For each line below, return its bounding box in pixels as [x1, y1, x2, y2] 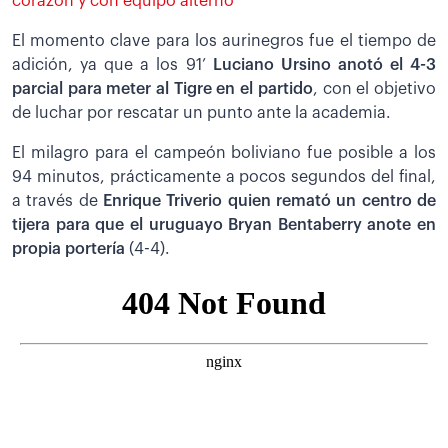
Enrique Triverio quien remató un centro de [103, 192, 436, 209]
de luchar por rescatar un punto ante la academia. [12, 104, 391, 121]
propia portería [12, 240, 125, 257]
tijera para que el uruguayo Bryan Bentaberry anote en [12, 216, 436, 233]
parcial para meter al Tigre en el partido [12, 80, 313, 97]
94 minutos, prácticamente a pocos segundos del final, [12, 168, 436, 185]
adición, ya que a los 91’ [12, 56, 213, 73]
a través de [12, 192, 103, 209]
